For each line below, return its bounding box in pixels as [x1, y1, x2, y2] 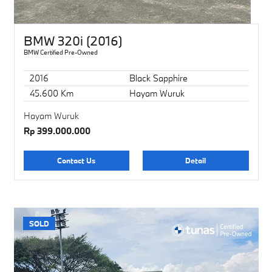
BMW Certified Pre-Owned [23, 48, 98, 56]
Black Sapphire [129, 72, 188, 84]
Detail [185, 155, 206, 165]
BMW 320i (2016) [23, 32, 123, 49]
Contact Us [57, 155, 96, 165]
